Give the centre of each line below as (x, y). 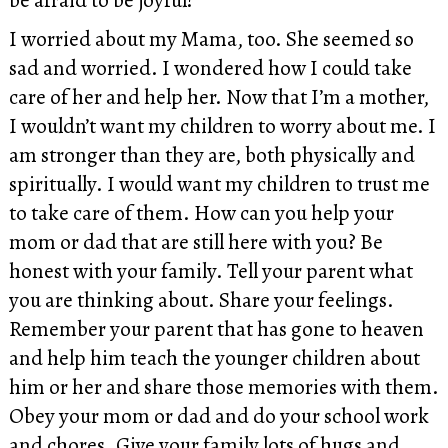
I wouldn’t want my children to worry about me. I (222, 126)
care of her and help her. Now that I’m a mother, (218, 97)
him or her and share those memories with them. (223, 387)
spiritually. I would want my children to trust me (219, 184)
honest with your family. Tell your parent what (210, 271)
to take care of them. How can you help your (201, 213)
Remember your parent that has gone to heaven (216, 329)
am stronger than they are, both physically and (211, 155)
